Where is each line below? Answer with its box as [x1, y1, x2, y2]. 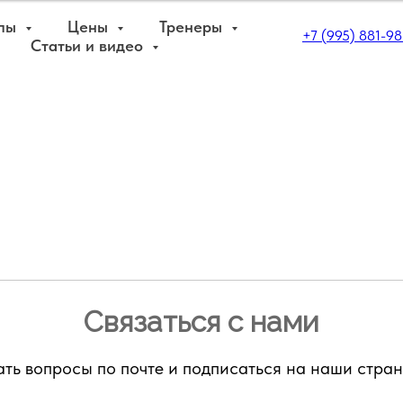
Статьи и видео [30, 36, 148, 55]
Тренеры [158, 17, 227, 36]
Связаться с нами [84, 305, 319, 338]
